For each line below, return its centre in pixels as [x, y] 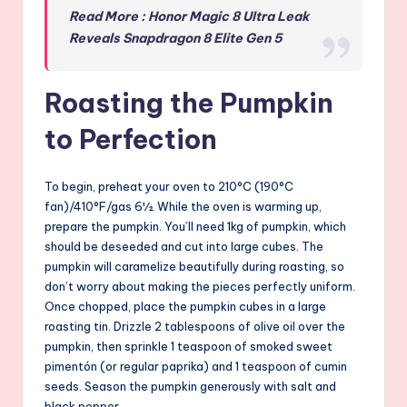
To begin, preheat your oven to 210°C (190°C [169, 187]
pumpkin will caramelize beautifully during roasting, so [194, 267]
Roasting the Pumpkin [189, 104]
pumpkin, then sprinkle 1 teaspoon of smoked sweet [189, 347]
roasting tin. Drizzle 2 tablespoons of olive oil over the [195, 327]
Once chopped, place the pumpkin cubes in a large [185, 307]
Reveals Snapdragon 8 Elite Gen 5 [176, 39]
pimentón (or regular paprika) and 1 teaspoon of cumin [196, 367]
